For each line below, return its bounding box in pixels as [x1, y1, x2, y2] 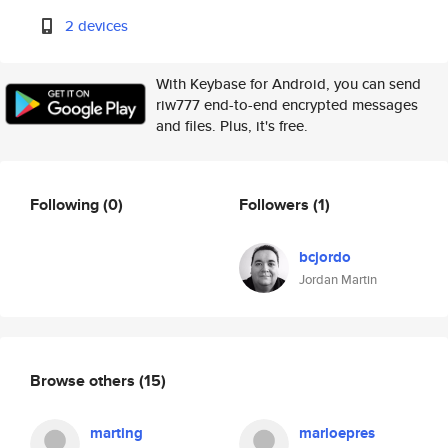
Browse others [30, 368, 139, 392]
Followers [239, 192, 313, 216]
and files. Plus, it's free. [156, 115, 308, 136]
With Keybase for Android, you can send [156, 73, 421, 94]
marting [90, 422, 143, 444]
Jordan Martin [299, 270, 377, 289]
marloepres [299, 422, 375, 444]
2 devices [65, 15, 129, 36]
